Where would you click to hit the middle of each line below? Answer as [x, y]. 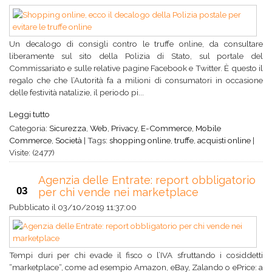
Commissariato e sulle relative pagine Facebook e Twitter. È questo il [136, 68]
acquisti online [224, 140]
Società [69, 140]
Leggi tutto [29, 114]
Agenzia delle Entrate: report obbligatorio [147, 180]
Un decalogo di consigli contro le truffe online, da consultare [136, 44]
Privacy [124, 128]
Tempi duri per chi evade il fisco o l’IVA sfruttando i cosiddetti [136, 255]
